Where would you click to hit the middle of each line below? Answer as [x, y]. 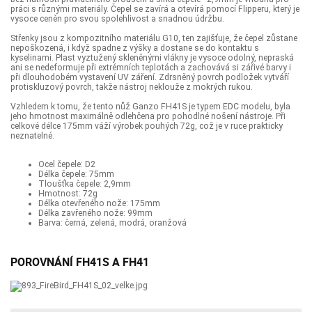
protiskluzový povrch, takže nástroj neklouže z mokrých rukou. [132, 87]
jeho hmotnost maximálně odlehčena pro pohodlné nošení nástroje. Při [148, 117]
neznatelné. [32, 136]
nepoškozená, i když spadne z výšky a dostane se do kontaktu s [135, 48]
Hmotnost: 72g [68, 194]
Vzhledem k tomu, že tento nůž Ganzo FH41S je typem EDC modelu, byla [150, 107]
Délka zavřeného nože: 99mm [95, 213]
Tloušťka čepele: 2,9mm [85, 184]
